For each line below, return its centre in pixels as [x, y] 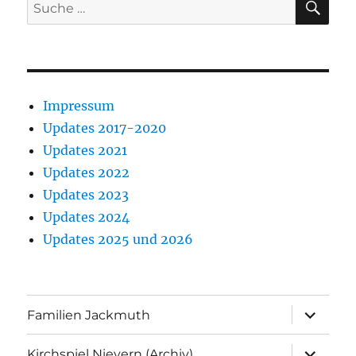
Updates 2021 [85, 150]
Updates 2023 [86, 195]
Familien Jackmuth [89, 315]
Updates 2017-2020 [105, 128]
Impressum [79, 106]
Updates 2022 [87, 172]
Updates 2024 [87, 217]
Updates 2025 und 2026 [118, 239]
